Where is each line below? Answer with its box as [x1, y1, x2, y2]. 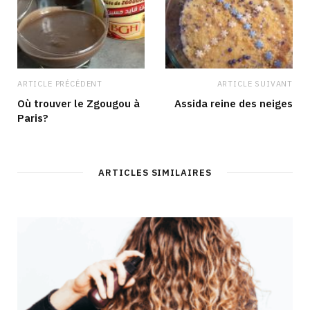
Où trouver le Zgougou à [17, 96, 140, 110]
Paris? [17, 111, 48, 125]
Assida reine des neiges [174, 96, 293, 110]
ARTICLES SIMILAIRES [98, 166, 212, 179]
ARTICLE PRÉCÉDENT [17, 78, 103, 89]
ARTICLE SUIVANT [217, 78, 293, 89]
